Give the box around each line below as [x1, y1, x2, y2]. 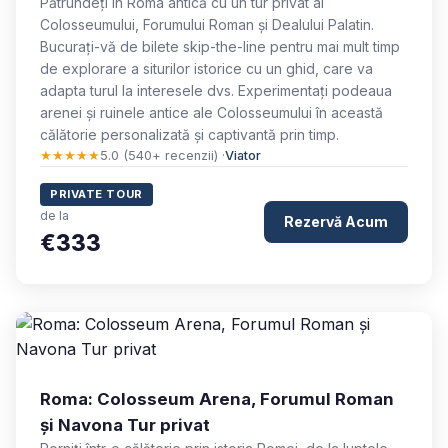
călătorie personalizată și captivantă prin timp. [40, 126, 339, 143]
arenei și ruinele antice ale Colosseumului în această [40, 104, 383, 121]
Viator [225, 148, 261, 163]
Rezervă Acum [284, 212, 388, 230]
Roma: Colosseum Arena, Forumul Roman [40, 389, 394, 409]
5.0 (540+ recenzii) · [100, 148, 225, 163]
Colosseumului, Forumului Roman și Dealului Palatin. [40, 16, 374, 33]
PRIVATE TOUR [50, 187, 143, 201]
